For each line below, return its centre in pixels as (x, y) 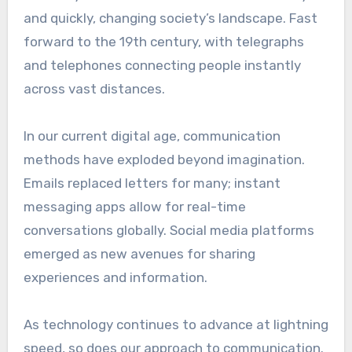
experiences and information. (115, 278)
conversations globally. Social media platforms (169, 231)
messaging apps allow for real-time (134, 207)
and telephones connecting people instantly (162, 66)
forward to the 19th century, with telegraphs (163, 42)
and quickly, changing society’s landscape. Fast (170, 18)
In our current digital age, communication (152, 136)
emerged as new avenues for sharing (139, 254)
